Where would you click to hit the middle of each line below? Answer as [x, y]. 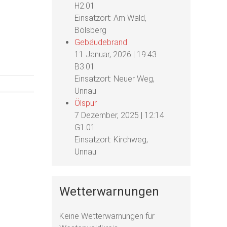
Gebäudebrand [101, 42]
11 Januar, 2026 [103, 54]
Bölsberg [91, 30]
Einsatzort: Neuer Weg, [115, 79]
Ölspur [86, 103]
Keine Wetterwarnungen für [107, 216]
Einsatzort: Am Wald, [111, 18]
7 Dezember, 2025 [107, 115]
